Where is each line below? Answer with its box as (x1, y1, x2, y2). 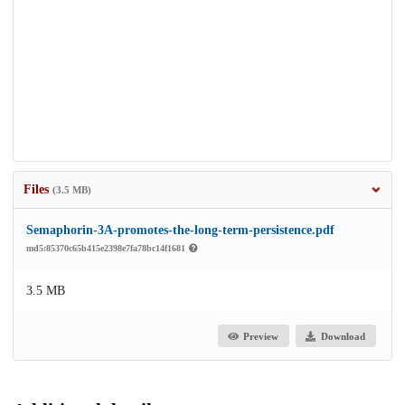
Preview (243, 330, 279, 342)
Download (320, 330, 365, 342)
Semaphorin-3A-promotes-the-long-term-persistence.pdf (26, 223, 334, 238)
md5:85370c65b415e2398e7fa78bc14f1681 (26, 243, 188, 254)
